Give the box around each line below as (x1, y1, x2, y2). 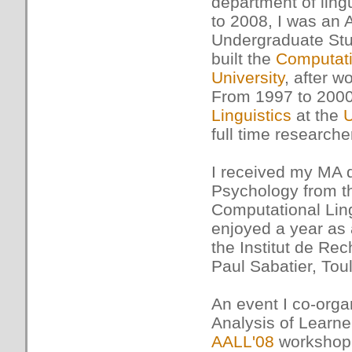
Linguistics (211, 106, 291, 124)
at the (291, 106, 343, 124)
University (211, 68, 284, 86)
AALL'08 (211, 332, 274, 350)
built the (211, 49, 276, 68)
